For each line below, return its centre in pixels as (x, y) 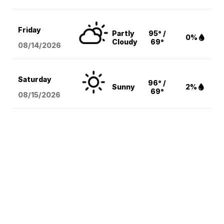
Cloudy (125, 42)
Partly (123, 33)
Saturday (35, 79)
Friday (30, 30)
